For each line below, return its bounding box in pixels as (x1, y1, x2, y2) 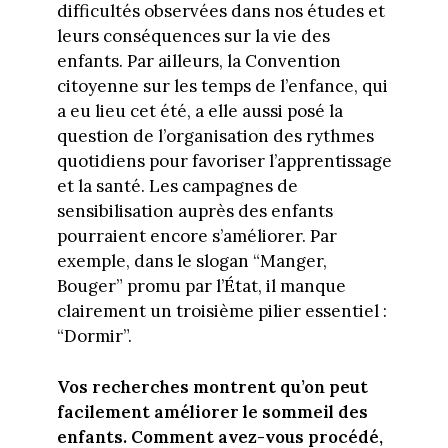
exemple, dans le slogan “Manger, (56, 250, 327, 273)
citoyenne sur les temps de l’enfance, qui (56, 75, 388, 98)
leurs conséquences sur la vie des (56, 25, 330, 48)
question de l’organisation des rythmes (56, 125, 374, 148)
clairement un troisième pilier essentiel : (56, 300, 387, 323)
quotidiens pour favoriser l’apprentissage (56, 150, 392, 173)
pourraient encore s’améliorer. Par (56, 225, 337, 248)
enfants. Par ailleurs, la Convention (56, 50, 341, 73)
